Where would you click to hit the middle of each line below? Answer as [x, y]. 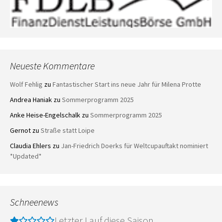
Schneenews [34, 202]
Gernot [20, 130]
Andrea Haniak [31, 99]
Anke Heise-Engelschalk [45, 115]
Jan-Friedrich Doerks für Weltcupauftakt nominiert [135, 145]
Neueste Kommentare [52, 65]
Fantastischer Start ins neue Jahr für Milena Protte [127, 84]
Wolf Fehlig [26, 84]
